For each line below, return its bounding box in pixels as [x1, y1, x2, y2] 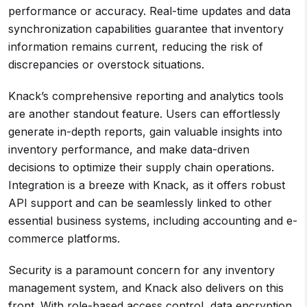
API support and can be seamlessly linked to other [8, 196, 272, 210]
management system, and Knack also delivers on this [8, 281, 284, 295]
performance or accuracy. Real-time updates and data [8, 4, 291, 18]
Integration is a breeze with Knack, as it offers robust [8, 178, 285, 192]
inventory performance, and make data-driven [8, 143, 249, 156]
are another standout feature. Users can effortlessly [8, 107, 280, 121]
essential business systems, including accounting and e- [8, 214, 297, 228]
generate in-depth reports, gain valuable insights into [8, 125, 282, 138]
